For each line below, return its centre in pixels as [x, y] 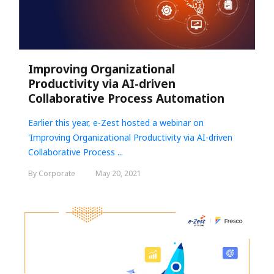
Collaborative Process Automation [126, 99]
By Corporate [53, 174]
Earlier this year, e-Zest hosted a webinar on [116, 123]
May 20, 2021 [118, 174]
